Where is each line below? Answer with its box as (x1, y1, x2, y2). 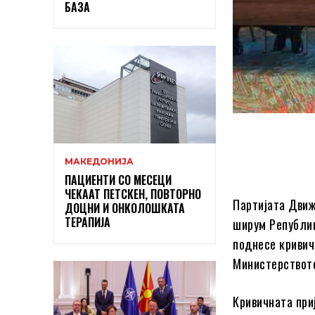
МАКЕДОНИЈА (65, 156, 134, 167)
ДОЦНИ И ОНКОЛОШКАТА (65, 200, 185, 217)
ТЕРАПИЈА (65, 214, 110, 231)
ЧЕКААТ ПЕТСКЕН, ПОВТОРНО (65, 186, 201, 203)
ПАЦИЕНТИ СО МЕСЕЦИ (65, 172, 172, 189)
